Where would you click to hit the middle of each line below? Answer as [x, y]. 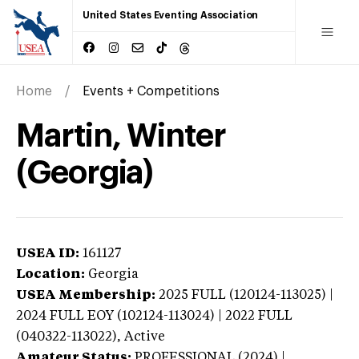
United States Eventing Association [171, 15]
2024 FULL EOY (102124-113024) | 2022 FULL [154, 316]
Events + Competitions [151, 91]
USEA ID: [48, 254]
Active [145, 337]
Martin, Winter [121, 136]
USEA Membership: [86, 295]
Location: [50, 274]
